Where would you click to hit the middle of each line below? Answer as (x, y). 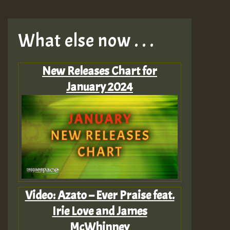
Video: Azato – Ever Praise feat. (100, 195)
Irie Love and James (100, 211)
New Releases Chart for (100, 71)
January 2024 (100, 87)
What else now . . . (86, 40)
